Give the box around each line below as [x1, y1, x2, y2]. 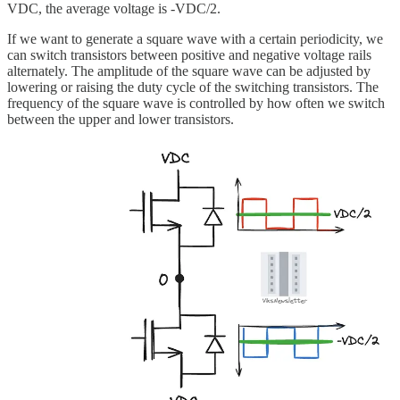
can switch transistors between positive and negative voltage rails [7, 46, 371, 62]
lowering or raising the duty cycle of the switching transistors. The [7, 79, 379, 95]
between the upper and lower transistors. [7, 111, 234, 127]
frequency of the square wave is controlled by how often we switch [7, 95, 385, 111]
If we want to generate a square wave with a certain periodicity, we [7, 30, 383, 46]
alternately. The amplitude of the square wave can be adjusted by [7, 62, 371, 79]
